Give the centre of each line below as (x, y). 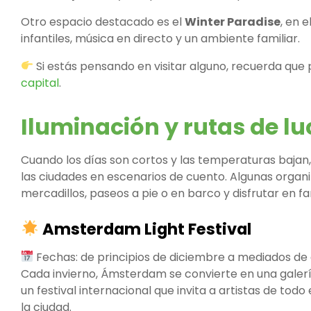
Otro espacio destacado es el (103, 22)
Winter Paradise (233, 22)
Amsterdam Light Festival (145, 229)
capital (40, 83)
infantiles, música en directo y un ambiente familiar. (160, 38)
